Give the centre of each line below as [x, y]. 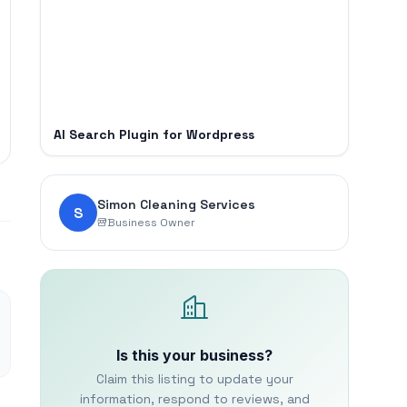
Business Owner [151, 222]
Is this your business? [194, 355]
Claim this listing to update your [194, 379]
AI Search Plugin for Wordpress [154, 134]
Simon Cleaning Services [176, 204]
